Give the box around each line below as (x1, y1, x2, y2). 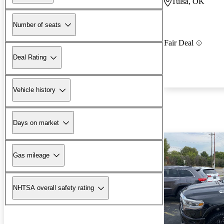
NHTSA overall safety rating (13, 184, 94, 192)
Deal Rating (13, 53, 46, 61)
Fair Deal (164, 38, 193, 47)
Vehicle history (13, 86, 55, 94)
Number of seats (13, 20, 61, 28)
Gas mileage (13, 151, 49, 159)
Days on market (13, 118, 59, 126)
